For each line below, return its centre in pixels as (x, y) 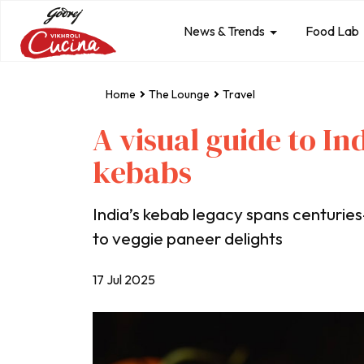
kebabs (142, 172)
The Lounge (179, 94)
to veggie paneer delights (188, 238)
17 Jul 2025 (124, 279)
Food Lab (333, 31)
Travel (239, 94)
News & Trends (225, 31)
